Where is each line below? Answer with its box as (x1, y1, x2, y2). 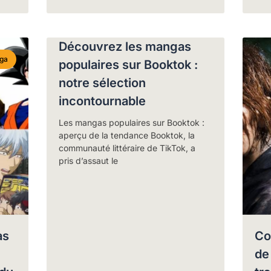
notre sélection (59, 75, 146, 90)
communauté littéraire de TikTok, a (59, 142, 196, 153)
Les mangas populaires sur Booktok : (59, 117, 205, 128)
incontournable (59, 93, 146, 108)
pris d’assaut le (59, 155, 119, 166)
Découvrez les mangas (59, 39, 192, 54)
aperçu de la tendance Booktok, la (59, 129, 195, 140)
